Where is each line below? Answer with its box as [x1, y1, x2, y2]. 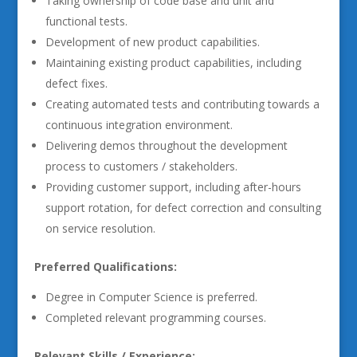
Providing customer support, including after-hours [45, 179, 301, 194]
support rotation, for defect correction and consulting [45, 200, 321, 215]
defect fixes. [45, 76, 108, 91]
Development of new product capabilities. [45, 34, 260, 49]
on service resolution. [45, 221, 155, 236]
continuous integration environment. [45, 117, 233, 132]
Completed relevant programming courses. [45, 310, 266, 325]
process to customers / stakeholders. [45, 159, 237, 174]
